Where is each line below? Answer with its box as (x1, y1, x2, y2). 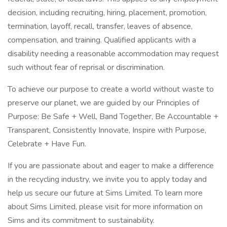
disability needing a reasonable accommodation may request (8, 48, 219, 59)
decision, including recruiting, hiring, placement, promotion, (8, 7, 207, 18)
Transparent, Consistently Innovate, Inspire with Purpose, (8, 125, 206, 136)
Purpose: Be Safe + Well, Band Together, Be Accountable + (8, 111, 218, 122)
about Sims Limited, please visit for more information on (8, 201, 203, 212)
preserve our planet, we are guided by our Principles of (8, 97, 199, 108)
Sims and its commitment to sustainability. (8, 215, 155, 226)
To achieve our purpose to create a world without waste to (8, 84, 214, 95)
